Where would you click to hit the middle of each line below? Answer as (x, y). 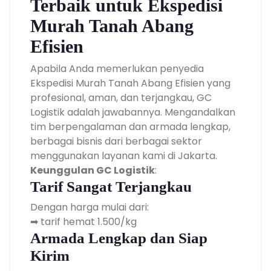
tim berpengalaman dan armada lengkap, (130, 126)
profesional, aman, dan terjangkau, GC (121, 97)
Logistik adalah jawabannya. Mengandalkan (133, 112)
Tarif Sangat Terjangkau (111, 186)
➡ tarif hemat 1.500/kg (83, 221)
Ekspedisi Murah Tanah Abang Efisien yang (130, 83)
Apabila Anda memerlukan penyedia (117, 68)
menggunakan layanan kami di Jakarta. (124, 155)
